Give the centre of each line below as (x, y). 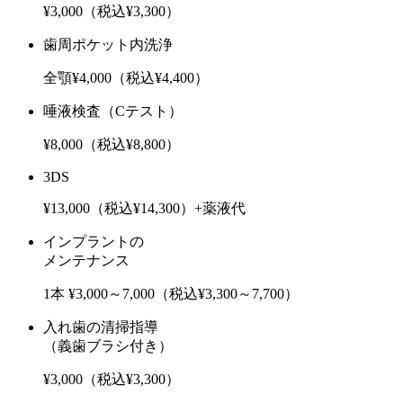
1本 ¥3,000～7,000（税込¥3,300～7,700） (171, 293)
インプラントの (94, 241)
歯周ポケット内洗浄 (108, 44)
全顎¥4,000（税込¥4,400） (126, 77)
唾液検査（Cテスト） (113, 111)
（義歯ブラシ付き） (108, 345)
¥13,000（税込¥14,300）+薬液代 (144, 208)
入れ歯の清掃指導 (101, 327)
